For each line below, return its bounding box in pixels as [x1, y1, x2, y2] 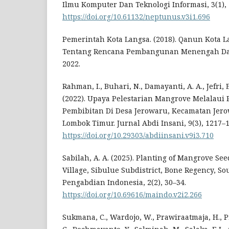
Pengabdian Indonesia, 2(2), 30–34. [62, 177, 186, 188]
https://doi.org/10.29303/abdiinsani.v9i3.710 [62, 130, 214, 141]
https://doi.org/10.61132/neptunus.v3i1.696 [62, 12, 210, 22]
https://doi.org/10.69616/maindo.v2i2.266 [62, 190, 202, 200]
